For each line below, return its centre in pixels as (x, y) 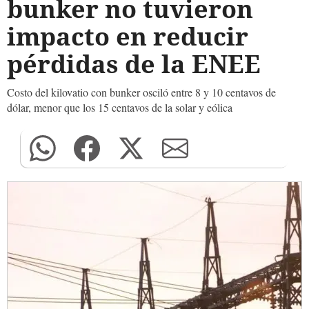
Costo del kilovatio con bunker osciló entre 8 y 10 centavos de (141, 92)
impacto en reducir (128, 36)
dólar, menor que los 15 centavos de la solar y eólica (120, 107)
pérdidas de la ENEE (134, 64)
